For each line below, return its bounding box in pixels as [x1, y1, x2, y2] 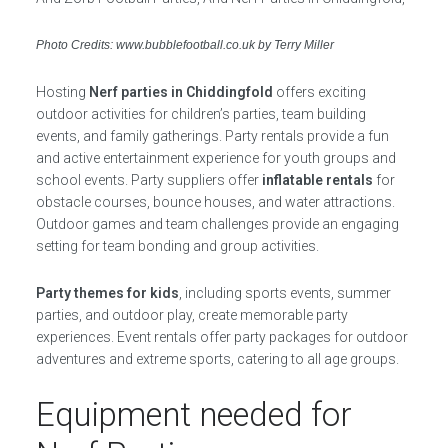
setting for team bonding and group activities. [35, 238, 319, 254]
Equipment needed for [35, 395, 352, 434]
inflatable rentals [261, 172, 373, 188]
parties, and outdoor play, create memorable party [35, 307, 348, 323]
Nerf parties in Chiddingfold [88, 84, 273, 100]
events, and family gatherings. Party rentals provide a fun [35, 128, 389, 144]
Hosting [35, 84, 89, 100]
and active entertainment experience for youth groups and [35, 150, 396, 166]
